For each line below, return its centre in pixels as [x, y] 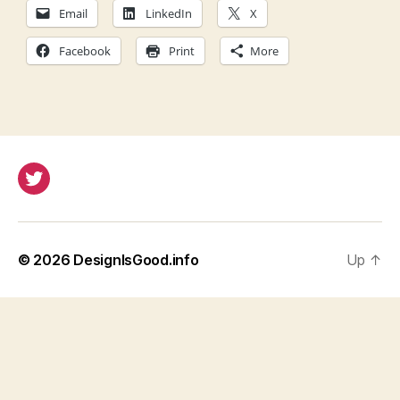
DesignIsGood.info [136, 259]
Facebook [85, 50]
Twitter [58, 189]
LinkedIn [169, 13]
